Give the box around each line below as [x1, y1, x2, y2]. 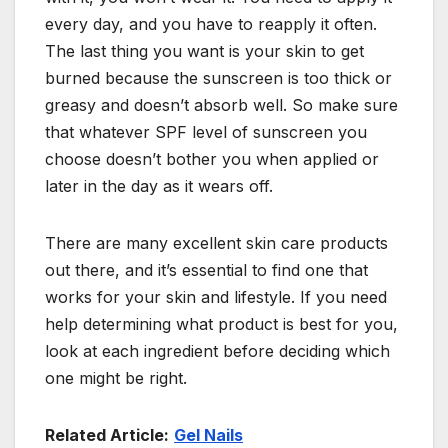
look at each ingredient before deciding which [45, 340, 390, 361]
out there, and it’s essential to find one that [45, 259, 368, 280]
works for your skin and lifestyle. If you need [45, 286, 387, 307]
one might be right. [45, 367, 187, 388]
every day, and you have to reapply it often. [45, 13, 377, 34]
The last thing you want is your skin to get [45, 40, 364, 61]
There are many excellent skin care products [45, 232, 388, 253]
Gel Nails [174, 424, 243, 445]
